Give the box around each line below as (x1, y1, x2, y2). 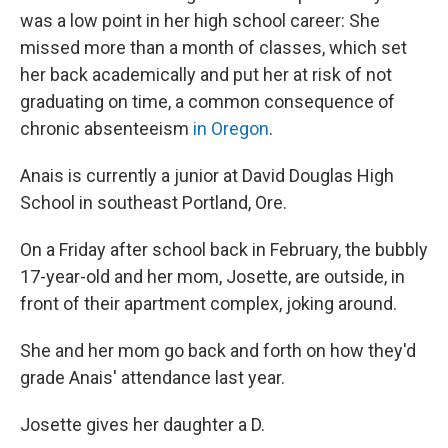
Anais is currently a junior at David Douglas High (20, 165, 394, 186)
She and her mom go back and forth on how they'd (20, 340, 416, 361)
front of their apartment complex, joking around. (20, 293, 397, 314)
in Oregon (193, 118, 269, 139)
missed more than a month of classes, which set (20, 37, 407, 58)
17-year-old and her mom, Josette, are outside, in (20, 266, 405, 287)
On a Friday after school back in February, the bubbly (20, 239, 428, 260)
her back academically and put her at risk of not (20, 64, 392, 85)
